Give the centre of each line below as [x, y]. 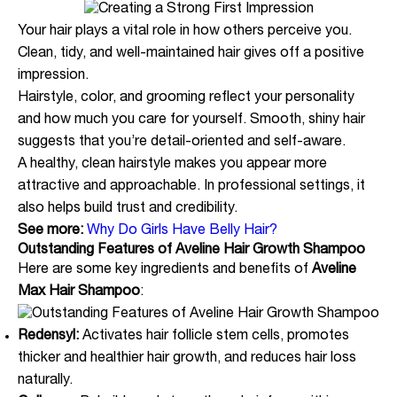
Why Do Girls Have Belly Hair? [182, 231]
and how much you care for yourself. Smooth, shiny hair [191, 121]
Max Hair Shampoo [79, 292]
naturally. [45, 381]
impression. [53, 76]
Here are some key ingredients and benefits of [165, 270]
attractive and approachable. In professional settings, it [191, 187]
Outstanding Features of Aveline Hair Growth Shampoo [191, 251]
